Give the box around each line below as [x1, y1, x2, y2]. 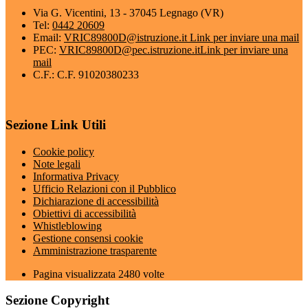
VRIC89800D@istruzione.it [64, 32, 190, 44]
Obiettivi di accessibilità [33, 207, 136, 219]
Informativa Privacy [33, 170, 119, 182]
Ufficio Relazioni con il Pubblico [33, 182, 176, 195]
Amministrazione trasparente [33, 244, 157, 256]
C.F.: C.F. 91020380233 [33, 69, 139, 81]
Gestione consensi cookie [33, 232, 143, 244]
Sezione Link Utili [5, 117, 106, 132]
